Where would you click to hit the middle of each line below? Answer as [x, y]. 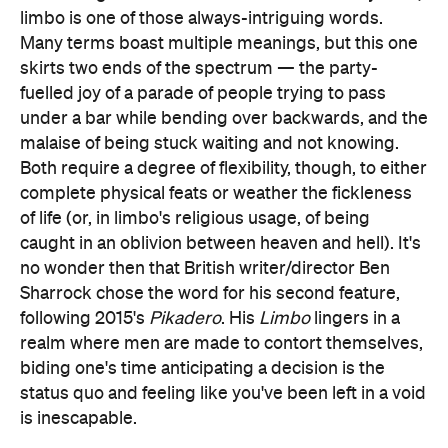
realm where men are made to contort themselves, [221, 343]
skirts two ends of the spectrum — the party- [199, 68]
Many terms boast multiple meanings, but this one [219, 43]
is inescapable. [78, 418]
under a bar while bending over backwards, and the [224, 118]
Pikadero [185, 318]
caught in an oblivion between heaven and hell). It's [220, 243]
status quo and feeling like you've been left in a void [223, 393]
